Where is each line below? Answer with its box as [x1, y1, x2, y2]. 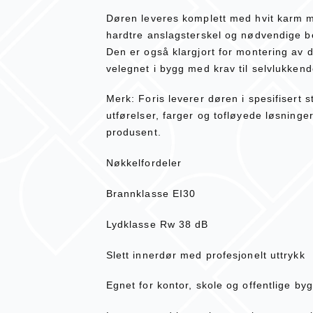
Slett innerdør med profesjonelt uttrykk [105, 249, 305, 261]
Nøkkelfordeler [105, 157, 182, 169]
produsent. [105, 126, 161, 138]
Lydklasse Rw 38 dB [105, 218, 209, 230]
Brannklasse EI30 [105, 187, 196, 199]
